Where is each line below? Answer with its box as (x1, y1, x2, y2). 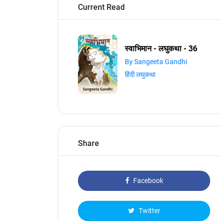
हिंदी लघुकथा (125, 71, 155, 78)
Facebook (131, 177, 163, 184)
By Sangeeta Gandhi (125, 58, 187, 66)
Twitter (137, 207, 160, 215)
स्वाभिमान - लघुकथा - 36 (125, 44, 197, 53)
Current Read (78, 2, 125, 12)
